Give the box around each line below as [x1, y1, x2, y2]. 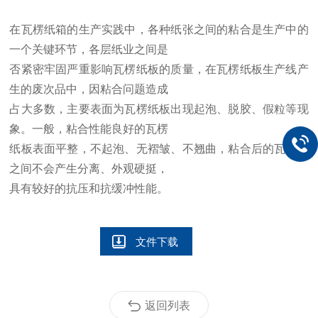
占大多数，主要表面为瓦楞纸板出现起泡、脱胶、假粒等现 [9, 103, 309, 115]
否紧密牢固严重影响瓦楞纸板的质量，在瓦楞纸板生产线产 [9, 63, 309, 75]
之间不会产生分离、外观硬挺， [9, 163, 169, 175]
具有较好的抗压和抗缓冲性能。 [9, 182, 169, 194]
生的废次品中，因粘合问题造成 [9, 83, 169, 95]
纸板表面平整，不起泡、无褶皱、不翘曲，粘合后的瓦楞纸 [9, 143, 309, 155]
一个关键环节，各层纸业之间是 [9, 43, 169, 55]
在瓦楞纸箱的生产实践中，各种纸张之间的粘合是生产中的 [9, 23, 309, 35]
